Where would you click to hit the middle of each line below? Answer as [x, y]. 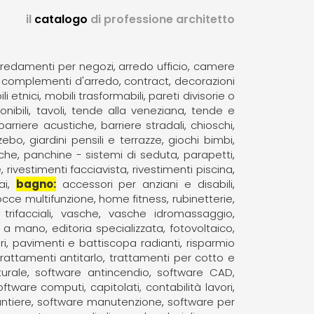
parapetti [208, 154]
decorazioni [204, 81]
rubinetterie [202, 198]
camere [214, 66]
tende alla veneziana [128, 110]
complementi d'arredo [60, 81]
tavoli [50, 110]
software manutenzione [99, 301]
